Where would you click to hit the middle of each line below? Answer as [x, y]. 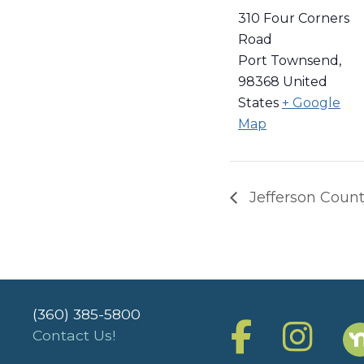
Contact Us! [74, 336]
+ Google [311, 103]
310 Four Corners [294, 19]
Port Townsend [288, 61]
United [305, 82]
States [258, 103]
